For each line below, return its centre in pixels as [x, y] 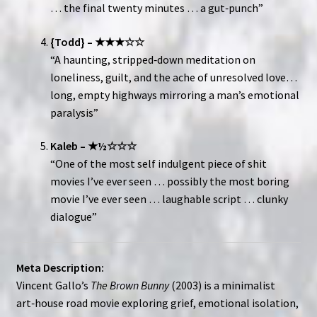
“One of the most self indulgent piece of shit [158, 164]
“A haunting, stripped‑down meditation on [152, 59]
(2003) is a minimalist [222, 285]
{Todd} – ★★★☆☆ [97, 41]
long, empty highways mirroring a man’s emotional [174, 94]
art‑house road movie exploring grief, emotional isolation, [157, 302]
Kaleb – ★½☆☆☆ [93, 146]
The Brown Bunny [129, 285]
